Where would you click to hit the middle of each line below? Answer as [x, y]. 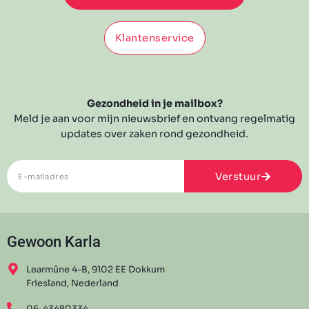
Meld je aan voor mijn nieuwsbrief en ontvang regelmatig [154, 119]
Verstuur [238, 176]
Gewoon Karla [54, 242]
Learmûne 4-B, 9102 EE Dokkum [95, 270]
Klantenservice [154, 38]
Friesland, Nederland [72, 284]
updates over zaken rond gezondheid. [154, 134]
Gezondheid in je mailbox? [154, 104]
